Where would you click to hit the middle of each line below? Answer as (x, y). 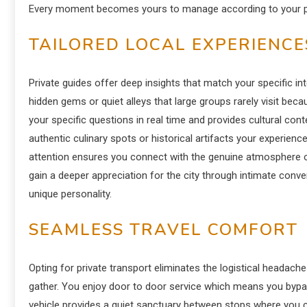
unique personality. (70, 194)
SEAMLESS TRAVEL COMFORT (163, 230)
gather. (44, 286)
